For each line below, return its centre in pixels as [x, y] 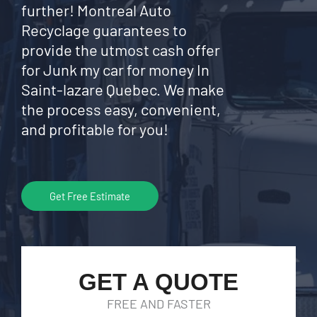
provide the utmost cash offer [121, 50]
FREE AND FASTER [158, 304]
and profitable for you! [95, 129]
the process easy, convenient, [121, 109]
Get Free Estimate [90, 196]
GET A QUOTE [158, 282]
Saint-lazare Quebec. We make [123, 89]
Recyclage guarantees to [104, 30]
